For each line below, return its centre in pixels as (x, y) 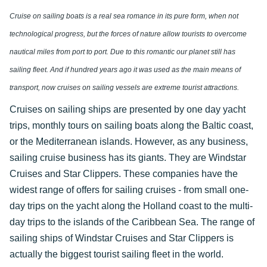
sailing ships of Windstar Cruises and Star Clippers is (122, 238)
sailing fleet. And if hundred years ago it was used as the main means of (125, 70)
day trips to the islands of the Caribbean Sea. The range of (132, 222)
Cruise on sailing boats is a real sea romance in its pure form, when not (124, 16)
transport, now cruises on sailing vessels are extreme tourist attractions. (125, 88)
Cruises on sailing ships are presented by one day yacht (128, 109)
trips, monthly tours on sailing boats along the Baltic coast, (131, 125)
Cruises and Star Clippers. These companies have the (124, 174)
